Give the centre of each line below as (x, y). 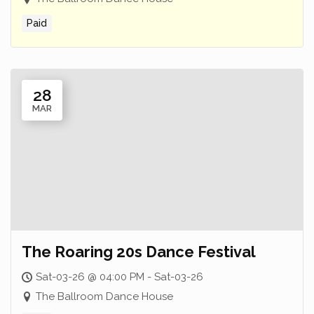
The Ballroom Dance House (104, 296)
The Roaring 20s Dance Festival (139, 252)
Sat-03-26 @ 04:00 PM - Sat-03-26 (120, 277)
